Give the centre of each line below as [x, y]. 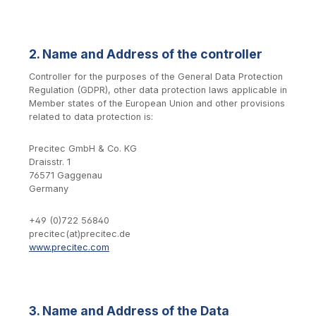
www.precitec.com [69, 247]
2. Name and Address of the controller [146, 54]
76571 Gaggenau [66, 176]
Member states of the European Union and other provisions [157, 104]
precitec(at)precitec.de [80, 233]
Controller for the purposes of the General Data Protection [156, 77]
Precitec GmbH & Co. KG [83, 149]
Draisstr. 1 [50, 162]
